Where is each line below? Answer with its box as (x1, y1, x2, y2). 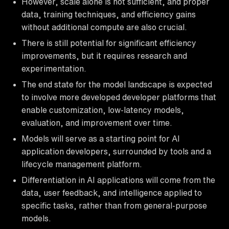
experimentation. (21, 64, 86, 73)
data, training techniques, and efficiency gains (21, 10, 196, 18)
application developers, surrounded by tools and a (21, 147, 211, 155)
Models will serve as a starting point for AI (21, 134, 180, 143)
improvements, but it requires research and (21, 51, 187, 60)
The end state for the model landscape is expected (21, 80, 212, 88)
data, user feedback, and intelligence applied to (21, 188, 202, 197)
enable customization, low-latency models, (21, 105, 184, 114)
